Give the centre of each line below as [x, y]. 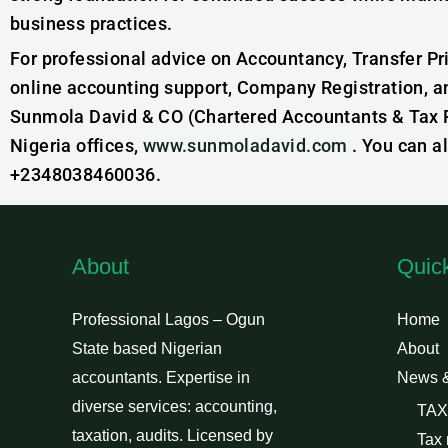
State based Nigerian [147, 348]
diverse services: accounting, [174, 406]
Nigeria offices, [76, 145]
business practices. [91, 23]
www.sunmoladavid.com [245, 145]
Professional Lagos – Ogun [168, 319]
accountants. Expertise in [161, 377]
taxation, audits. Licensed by [172, 435]
